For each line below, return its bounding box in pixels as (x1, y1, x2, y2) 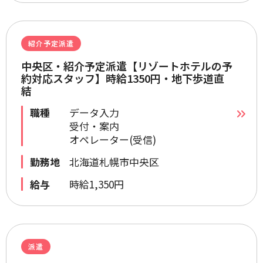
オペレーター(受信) (69, 132, 156, 147)
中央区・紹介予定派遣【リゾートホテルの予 (21, 58, 232, 73)
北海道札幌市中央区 (69, 154, 159, 169)
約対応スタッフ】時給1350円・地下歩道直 (21, 70, 224, 86)
